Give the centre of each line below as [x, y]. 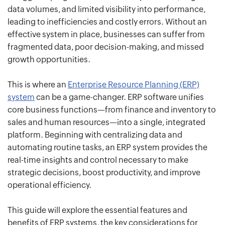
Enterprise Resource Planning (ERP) [134, 85]
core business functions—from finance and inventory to [112, 110]
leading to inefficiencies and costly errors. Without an [107, 22]
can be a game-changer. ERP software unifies [119, 97]
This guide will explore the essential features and [97, 210]
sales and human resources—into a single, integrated [106, 123]
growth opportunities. [49, 60]
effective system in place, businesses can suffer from [106, 35]
